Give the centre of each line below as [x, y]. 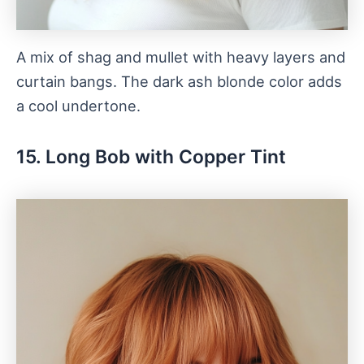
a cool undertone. [78, 106]
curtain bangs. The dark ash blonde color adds [179, 82]
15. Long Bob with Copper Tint [151, 157]
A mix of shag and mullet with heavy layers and [181, 57]
